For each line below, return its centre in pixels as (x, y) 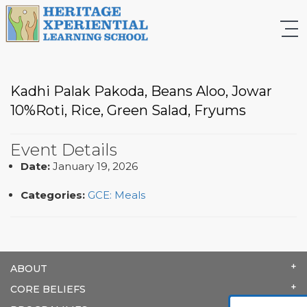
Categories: (53, 195)
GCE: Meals (116, 195)
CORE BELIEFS (48, 289)
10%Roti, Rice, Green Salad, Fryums (128, 110)
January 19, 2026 (95, 166)
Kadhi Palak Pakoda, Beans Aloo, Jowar (141, 91)
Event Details (64, 149)
